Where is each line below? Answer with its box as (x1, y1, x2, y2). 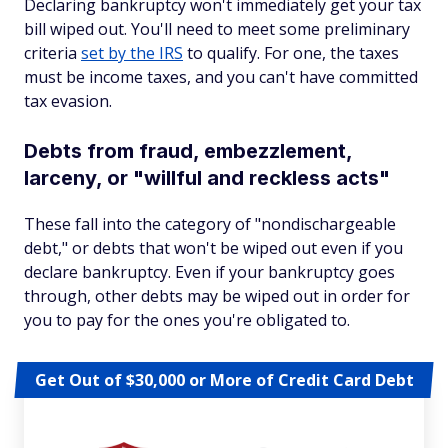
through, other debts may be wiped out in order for (24, 285, 410, 307)
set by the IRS (81, 42, 183, 64)
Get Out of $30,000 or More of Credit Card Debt (34, 369, 414, 391)
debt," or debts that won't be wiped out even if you (24, 237, 403, 259)
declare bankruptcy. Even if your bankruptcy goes (24, 261, 395, 283)
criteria (24, 42, 81, 64)
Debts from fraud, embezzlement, (24, 139, 352, 163)
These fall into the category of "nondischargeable (24, 213, 396, 235)
